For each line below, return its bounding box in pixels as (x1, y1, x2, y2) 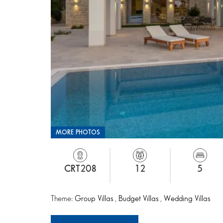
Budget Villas (118, 195, 160, 203)
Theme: (51, 195, 75, 203)
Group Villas (75, 195, 115, 203)
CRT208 (64, 165, 97, 173)
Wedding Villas (164, 195, 210, 203)
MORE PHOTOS (56, 129, 100, 135)
